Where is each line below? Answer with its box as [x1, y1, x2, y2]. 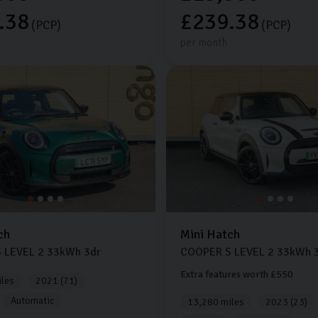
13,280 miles [187, 295, 244, 308]
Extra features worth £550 [180, 268, 293, 280]
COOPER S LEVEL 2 [180, 244, 274, 259]
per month [180, 36, 227, 50]
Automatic [11, 294, 54, 307]
